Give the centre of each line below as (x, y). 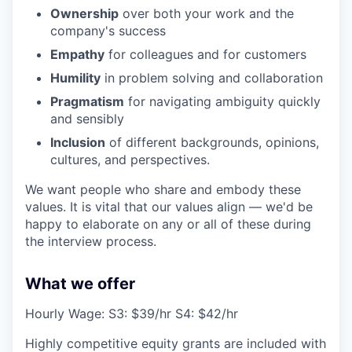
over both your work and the (206, 13)
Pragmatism (87, 101)
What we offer (80, 283)
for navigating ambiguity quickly (222, 101)
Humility (75, 77)
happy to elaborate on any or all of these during (168, 224)
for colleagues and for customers (205, 54)
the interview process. (91, 241)
